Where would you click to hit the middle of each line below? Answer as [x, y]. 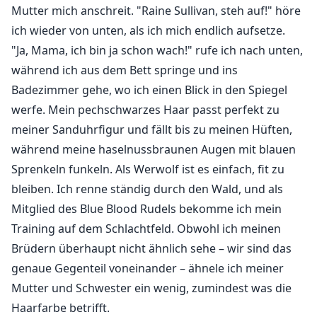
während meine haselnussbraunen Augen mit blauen [154, 150]
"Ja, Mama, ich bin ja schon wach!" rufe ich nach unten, [157, 51]
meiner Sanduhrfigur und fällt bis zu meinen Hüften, [152, 130]
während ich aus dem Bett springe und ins [125, 70]
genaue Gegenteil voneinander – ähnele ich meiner [148, 269]
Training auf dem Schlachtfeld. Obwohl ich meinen [146, 229]
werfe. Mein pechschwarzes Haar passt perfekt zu [145, 110]
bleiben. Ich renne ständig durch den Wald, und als [147, 189]
